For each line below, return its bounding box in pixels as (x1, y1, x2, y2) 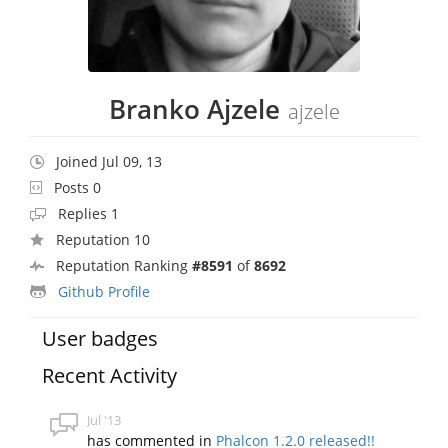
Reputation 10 (56, 229, 150, 249)
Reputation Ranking (56, 255, 192, 275)
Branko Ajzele (108, 90, 280, 127)
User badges (42, 324, 159, 352)
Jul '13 (87, 410, 122, 429)
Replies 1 (58, 203, 119, 223)
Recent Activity (42, 361, 178, 389)
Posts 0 (54, 177, 101, 197)
